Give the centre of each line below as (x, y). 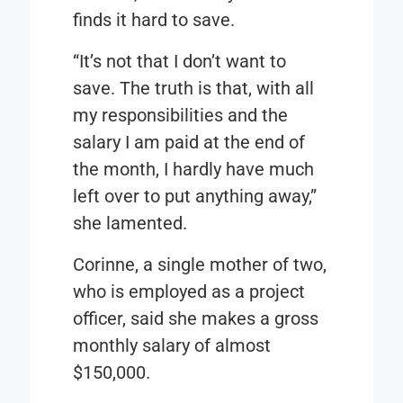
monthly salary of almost (172, 346)
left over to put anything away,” (195, 197)
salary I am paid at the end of (189, 143)
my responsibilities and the (181, 116)
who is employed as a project (189, 292)
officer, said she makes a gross (196, 319)
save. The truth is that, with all (194, 89)
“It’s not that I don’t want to (180, 62)
